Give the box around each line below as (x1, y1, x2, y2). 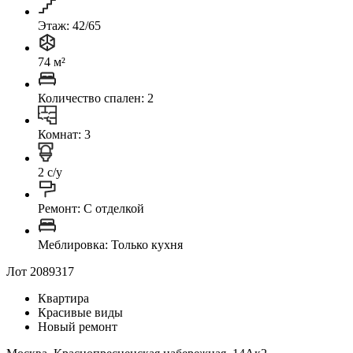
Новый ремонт (38, 319, 117, 333)
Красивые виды (38, 305, 123, 319)
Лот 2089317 (6, 264, 74, 278)
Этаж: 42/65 (38, 18, 101, 32)
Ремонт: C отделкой (38, 201, 144, 215)
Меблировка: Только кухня (38, 237, 183, 251)
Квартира (38, 291, 89, 305)
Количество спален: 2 (38, 91, 154, 105)
